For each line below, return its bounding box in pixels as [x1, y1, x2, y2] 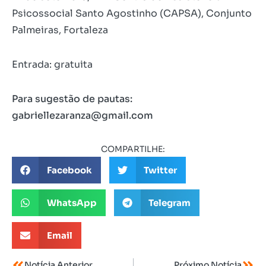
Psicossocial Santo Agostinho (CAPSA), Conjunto [12, 7, 252, 20]
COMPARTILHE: [101, 144, 165, 155]
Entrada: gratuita [12, 58, 93, 71]
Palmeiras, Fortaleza [12, 24, 108, 37]
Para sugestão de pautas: [12, 93, 132, 106]
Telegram [148, 197, 191, 208]
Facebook [46, 164, 92, 176]
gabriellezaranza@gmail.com [12, 109, 153, 122]
